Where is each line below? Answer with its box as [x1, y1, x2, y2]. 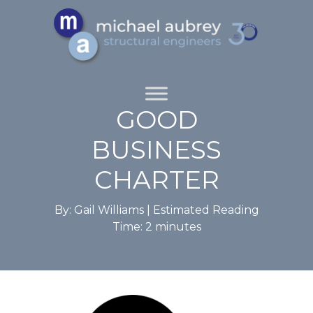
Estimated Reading [152, 203, 259, 217]
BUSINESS [92, 134, 221, 165]
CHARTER [94, 164, 219, 195]
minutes [154, 220, 201, 233]
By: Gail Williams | [54, 203, 153, 217]
